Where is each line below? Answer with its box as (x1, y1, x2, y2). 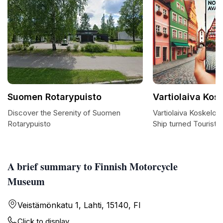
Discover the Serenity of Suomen (7, 108, 120, 117)
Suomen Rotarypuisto (7, 92, 102, 102)
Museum (7, 174, 45, 189)
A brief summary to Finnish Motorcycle (7, 159, 178, 174)
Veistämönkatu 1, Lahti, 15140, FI (17, 200, 141, 210)
